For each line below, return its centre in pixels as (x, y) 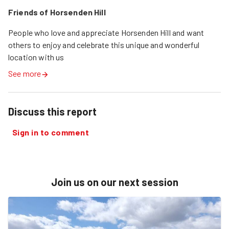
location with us (36, 57)
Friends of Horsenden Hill (57, 12)
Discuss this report (52, 111)
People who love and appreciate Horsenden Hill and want (106, 32)
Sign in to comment (51, 132)
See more (25, 73)
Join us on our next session (114, 182)
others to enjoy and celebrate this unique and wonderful (104, 44)
